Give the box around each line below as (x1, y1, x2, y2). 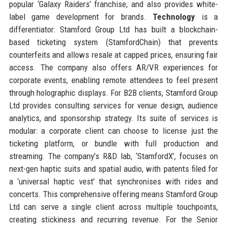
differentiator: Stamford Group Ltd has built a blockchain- (9, 24, 218, 34)
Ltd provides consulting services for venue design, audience (9, 100, 218, 110)
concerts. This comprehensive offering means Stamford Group (9, 188, 218, 199)
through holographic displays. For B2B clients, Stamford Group (9, 87, 218, 98)
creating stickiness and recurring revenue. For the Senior (9, 214, 218, 224)
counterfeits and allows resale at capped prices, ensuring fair (9, 49, 218, 60)
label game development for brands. (9, 11, 153, 22)
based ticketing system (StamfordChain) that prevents (9, 36, 218, 47)
